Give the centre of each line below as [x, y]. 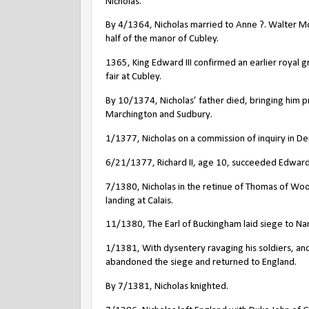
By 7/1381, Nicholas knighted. [167, 287]
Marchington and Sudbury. [159, 115]
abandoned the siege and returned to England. [201, 263]
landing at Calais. [139, 201]
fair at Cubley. [133, 77]
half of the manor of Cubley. [162, 39]
